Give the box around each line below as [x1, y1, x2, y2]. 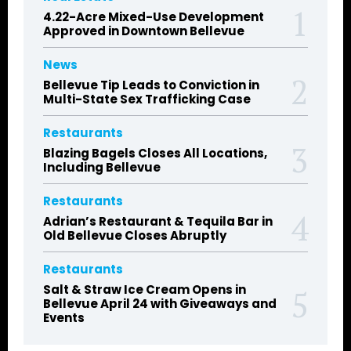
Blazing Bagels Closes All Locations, [43, 144, 267, 161]
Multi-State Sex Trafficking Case [43, 90, 251, 107]
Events [43, 309, 85, 326]
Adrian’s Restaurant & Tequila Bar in [43, 212, 273, 230]
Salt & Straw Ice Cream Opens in [43, 280, 246, 298]
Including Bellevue [43, 158, 161, 175]
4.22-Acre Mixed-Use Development [43, 8, 264, 25]
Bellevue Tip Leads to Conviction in [43, 76, 259, 93]
